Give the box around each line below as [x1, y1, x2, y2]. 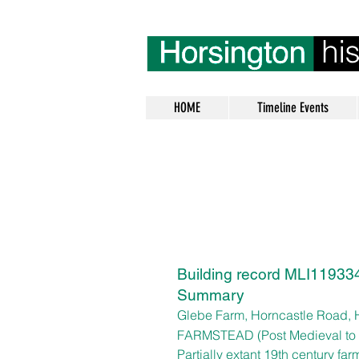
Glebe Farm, [177, 307, 251, 323]
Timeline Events [257, 99, 329, 115]
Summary [177, 286, 244, 304]
